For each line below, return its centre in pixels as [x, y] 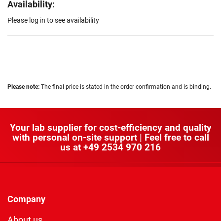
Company [26, 199]
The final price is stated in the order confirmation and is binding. [125, 87]
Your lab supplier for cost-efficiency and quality [110, 128]
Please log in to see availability [53, 20]
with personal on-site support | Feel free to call [110, 138]
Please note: [23, 87]
